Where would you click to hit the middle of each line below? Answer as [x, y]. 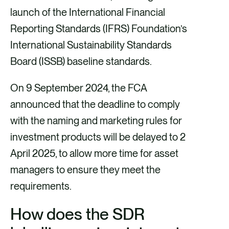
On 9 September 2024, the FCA [78, 88]
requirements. [41, 186]
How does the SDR [77, 214]
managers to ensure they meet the [85, 170]
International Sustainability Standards [91, 45]
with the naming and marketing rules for [96, 121]
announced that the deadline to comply [95, 105]
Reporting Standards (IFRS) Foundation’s [99, 29]
